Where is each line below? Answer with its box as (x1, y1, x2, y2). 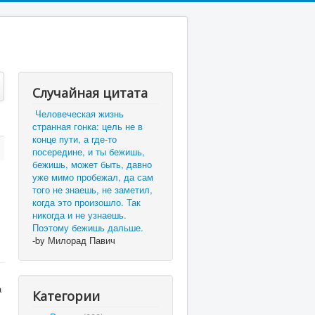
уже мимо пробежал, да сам (32, 170, 153, 184)
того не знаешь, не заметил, (32, 183, 153, 196)
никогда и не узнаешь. (32, 208, 127, 221)
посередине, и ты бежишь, (32, 145, 145, 158)
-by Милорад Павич (32, 233, 115, 247)
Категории (32, 288, 100, 304)
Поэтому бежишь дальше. (32, 221, 143, 234)
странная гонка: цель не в (32, 120, 143, 133)
